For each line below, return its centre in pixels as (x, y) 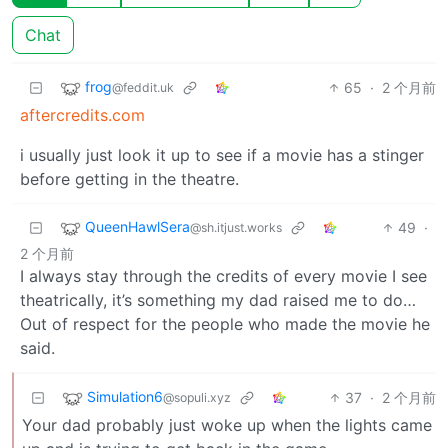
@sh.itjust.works (236, 227)
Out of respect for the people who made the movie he (225, 323)
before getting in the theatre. (129, 178)
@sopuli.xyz (197, 397)
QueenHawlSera (137, 226)
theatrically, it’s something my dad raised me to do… (218, 299)
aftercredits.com (82, 114)
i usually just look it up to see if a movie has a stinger (222, 154)
